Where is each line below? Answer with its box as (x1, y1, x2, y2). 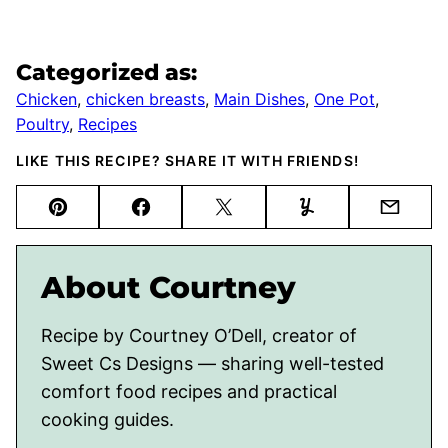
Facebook (139, 208, 224, 230)
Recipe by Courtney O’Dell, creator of (41, 324, 357, 346)
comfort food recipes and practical (41, 380, 337, 402)
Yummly (305, 208, 373, 230)
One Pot (314, 88, 375, 109)
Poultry (16, 113, 69, 134)
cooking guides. (41, 408, 174, 430)
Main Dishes (214, 88, 305, 109)
